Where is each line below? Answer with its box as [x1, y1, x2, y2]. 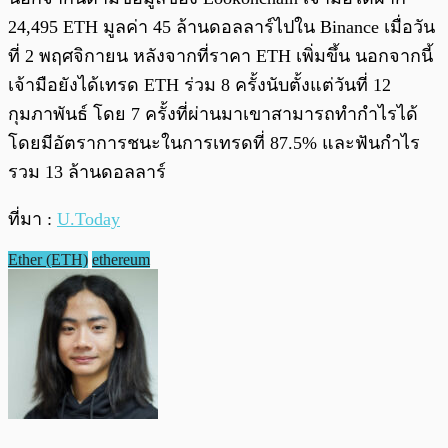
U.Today [57, 209, 120, 230]
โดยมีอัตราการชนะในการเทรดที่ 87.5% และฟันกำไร [8, 133, 420, 154]
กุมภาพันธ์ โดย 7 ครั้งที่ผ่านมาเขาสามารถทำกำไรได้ [8, 104, 418, 125]
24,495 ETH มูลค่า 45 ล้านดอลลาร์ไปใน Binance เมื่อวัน [8, 17, 435, 38]
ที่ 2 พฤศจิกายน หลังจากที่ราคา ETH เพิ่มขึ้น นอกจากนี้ [8, 46, 433, 67]
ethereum [92, 251, 150, 269]
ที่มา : [8, 209, 57, 230]
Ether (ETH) [8, 251, 88, 269]
